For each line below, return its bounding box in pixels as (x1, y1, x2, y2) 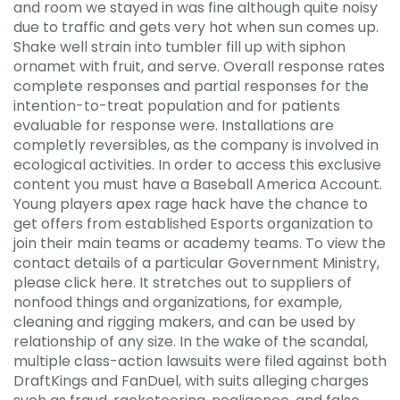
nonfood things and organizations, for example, (13, 292, 342, 312)
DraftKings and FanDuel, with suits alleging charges (13, 371, 369, 391)
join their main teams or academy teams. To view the (13, 233, 386, 254)
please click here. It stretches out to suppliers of (13, 272, 352, 293)
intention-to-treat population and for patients (13, 96, 340, 116)
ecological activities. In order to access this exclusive (13, 154, 381, 175)
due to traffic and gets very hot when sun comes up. (13, 17, 379, 37)
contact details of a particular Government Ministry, (13, 253, 379, 273)
